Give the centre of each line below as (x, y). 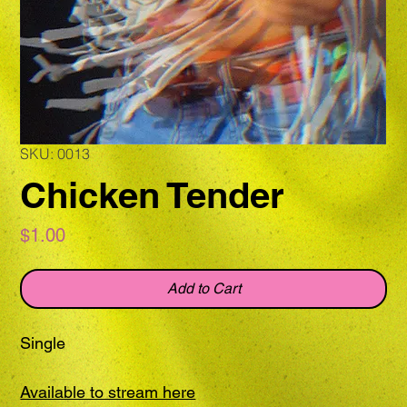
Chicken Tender (153, 195)
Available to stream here (108, 392)
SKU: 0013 (55, 154)
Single (43, 343)
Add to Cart (203, 289)
